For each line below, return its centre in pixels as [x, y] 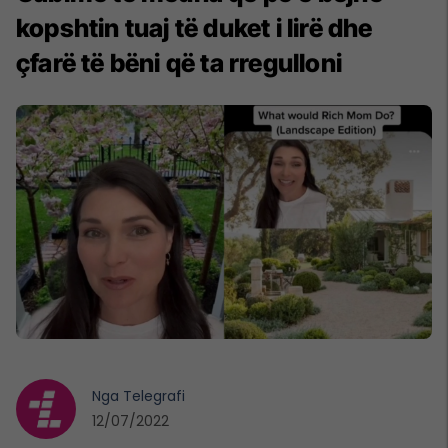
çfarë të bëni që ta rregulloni [179, 62]
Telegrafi [154, 395]
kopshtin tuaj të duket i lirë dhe [194, 27]
